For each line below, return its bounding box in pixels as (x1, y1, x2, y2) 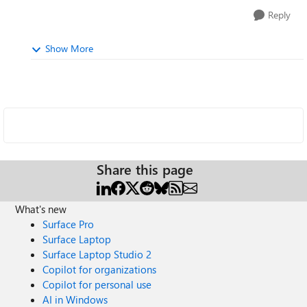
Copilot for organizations (42, 262, 157, 276)
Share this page (97, 160, 193, 178)
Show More (45, 42, 93, 55)
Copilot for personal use (42, 278, 152, 291)
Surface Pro (42, 217, 95, 231)
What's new (15, 202, 67, 216)
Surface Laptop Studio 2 (42, 247, 152, 261)
